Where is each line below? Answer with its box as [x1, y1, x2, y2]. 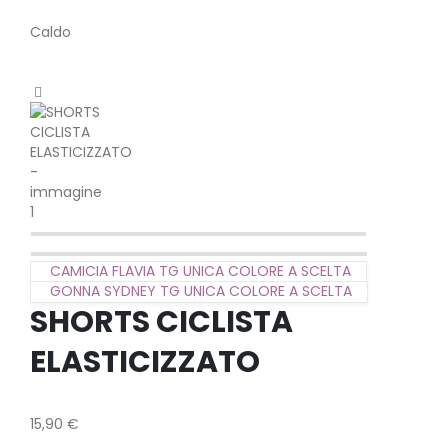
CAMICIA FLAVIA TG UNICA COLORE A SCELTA [50, 261, 351, 281]
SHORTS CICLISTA [30, 301, 293, 343]
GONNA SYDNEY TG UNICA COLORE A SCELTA [50, 281, 352, 301]
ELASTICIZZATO [30, 341, 260, 383]
